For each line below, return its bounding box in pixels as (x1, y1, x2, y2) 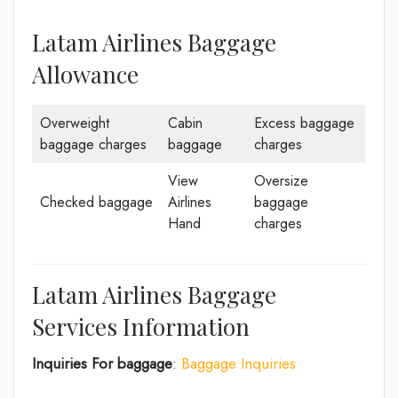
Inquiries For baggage (32, 352, 172, 374)
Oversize (254, 170, 308, 191)
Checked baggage (40, 191, 153, 212)
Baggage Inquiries (181, 352, 296, 374)
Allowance (32, 58, 139, 90)
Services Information (32, 310, 250, 342)
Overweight (40, 112, 109, 133)
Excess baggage (254, 112, 354, 133)
